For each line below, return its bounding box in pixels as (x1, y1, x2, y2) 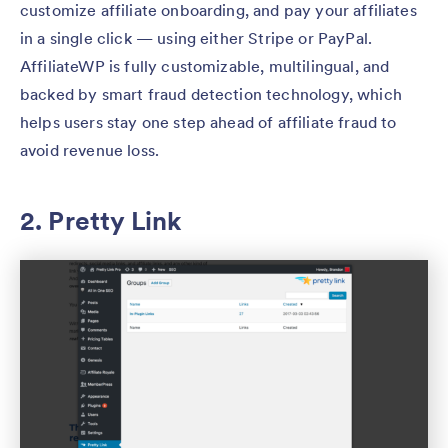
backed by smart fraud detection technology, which (20, 84, 402, 105)
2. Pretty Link (20, 204, 183, 238)
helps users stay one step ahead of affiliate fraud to (20, 112, 397, 133)
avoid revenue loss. (20, 140, 160, 161)
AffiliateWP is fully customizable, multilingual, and (20, 56, 390, 77)
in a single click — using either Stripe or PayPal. (20, 28, 373, 49)
